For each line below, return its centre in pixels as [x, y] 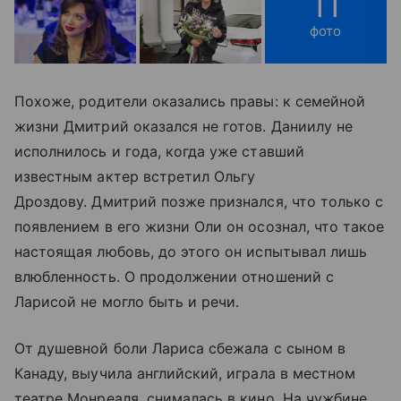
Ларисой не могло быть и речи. [129, 301]
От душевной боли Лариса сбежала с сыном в [180, 348]
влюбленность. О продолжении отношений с [174, 276]
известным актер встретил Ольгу [135, 176]
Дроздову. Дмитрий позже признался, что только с [199, 201]
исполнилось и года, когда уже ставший [159, 151]
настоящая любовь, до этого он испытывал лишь [191, 251]
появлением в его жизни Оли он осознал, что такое [200, 226]
